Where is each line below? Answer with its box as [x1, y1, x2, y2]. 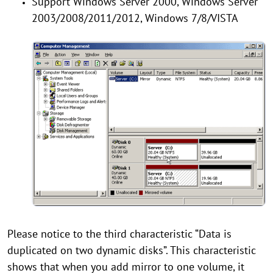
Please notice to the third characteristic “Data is [7, 227, 232, 241]
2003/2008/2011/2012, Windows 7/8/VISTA [32, 11, 238, 25]
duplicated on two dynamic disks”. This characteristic [7, 243, 256, 258]
